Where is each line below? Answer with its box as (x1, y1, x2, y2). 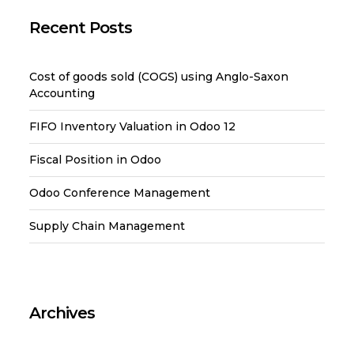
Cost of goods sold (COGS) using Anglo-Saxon (29, 70, 289, 85)
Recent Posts (29, 18, 133, 38)
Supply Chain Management (29, 219, 186, 234)
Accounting (29, 86, 96, 101)
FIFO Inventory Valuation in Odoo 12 (29, 119, 236, 134)
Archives (29, 303, 96, 323)
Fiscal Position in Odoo (29, 153, 162, 168)
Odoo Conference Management (29, 186, 211, 201)
